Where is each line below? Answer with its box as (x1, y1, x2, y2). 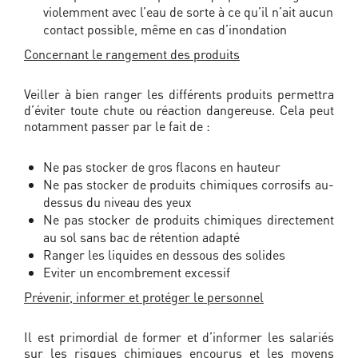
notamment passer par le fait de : (24, 117, 210, 135)
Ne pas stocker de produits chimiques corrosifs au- (43, 176, 334, 193)
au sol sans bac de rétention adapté (43, 229, 240, 246)
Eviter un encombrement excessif (43, 264, 230, 281)
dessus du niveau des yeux (43, 193, 192, 211)
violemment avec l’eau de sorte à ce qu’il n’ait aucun (43, 3, 333, 21)
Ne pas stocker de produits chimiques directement (43, 211, 334, 229)
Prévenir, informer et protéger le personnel (24, 288, 264, 306)
